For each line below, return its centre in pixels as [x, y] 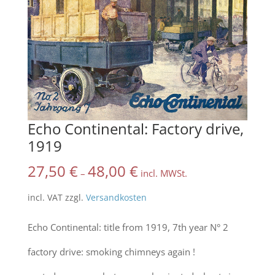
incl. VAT [45, 197]
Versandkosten [116, 197]
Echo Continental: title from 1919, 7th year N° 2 [128, 227]
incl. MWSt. [164, 173]
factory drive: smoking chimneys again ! [111, 251]
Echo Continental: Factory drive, [135, 128]
